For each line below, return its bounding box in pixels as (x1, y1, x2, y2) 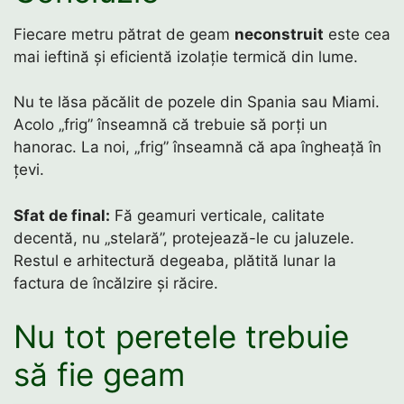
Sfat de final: (14, 206, 110, 225)
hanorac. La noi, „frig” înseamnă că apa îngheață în (14, 138, 381, 157)
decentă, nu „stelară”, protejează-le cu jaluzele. (14, 228, 354, 247)
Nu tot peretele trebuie (14, 317, 349, 356)
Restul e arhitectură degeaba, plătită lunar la (14, 251, 336, 270)
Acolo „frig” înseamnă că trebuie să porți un (14, 115, 327, 134)
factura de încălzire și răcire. (14, 273, 218, 292)
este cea (324, 24, 390, 43)
